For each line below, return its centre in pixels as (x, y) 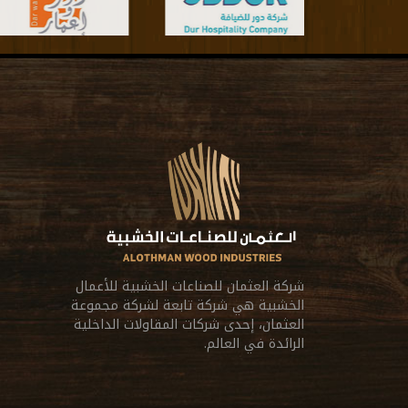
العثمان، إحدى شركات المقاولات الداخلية (189, 324)
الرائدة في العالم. (254, 343)
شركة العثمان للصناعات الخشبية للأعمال (190, 286)
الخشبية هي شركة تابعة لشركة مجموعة (188, 305)
